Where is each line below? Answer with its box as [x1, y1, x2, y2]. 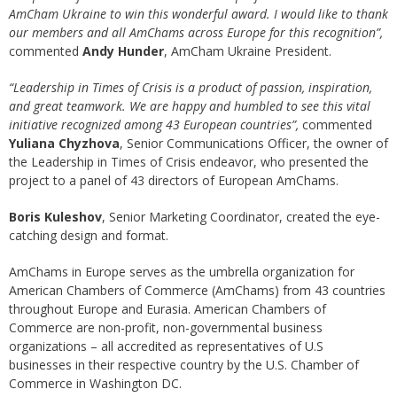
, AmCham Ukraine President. [164, 43, 331, 60]
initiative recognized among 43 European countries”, [9, 116, 299, 134]
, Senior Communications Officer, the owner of [120, 135, 388, 152]
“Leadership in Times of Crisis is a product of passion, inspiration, [9, 79, 372, 97]
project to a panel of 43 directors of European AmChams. [9, 172, 339, 190]
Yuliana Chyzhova [9, 135, 120, 152]
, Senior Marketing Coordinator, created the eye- [102, 208, 380, 226]
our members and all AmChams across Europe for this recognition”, [9, 24, 383, 42]
